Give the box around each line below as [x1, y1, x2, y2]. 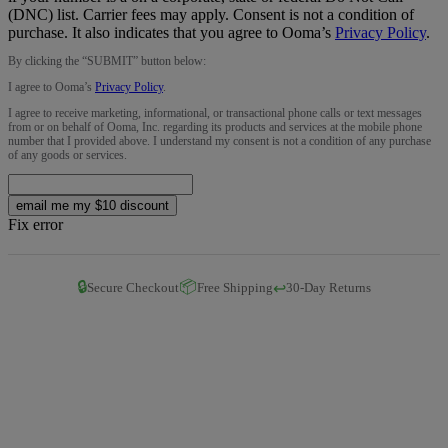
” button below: [133, 53, 206, 68]
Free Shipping [197, 280, 273, 296]
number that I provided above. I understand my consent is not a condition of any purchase [8, 133, 431, 148]
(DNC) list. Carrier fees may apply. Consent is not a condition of [8, 5, 414, 23]
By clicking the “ [8, 53, 87, 68]
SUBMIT [87, 53, 133, 68]
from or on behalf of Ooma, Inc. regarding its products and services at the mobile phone [8, 119, 422, 134]
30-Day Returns [286, 280, 371, 296]
